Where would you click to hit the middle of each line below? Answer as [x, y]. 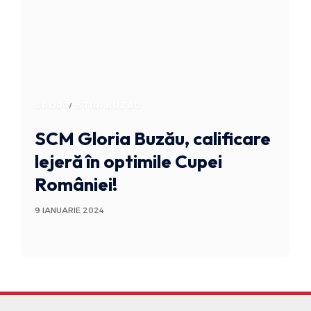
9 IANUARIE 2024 [69, 211]
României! [76, 185]
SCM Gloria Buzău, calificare [152, 139]
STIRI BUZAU [109, 106]
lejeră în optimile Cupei [128, 162]
